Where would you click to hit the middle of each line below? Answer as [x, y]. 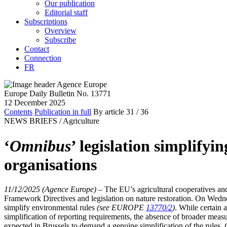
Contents [18, 112]
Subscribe [60, 40]
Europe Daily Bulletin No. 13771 [58, 94]
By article [109, 112]
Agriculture [81, 121]
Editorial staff [66, 13]
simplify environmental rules [50, 207]
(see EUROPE [121, 207]
